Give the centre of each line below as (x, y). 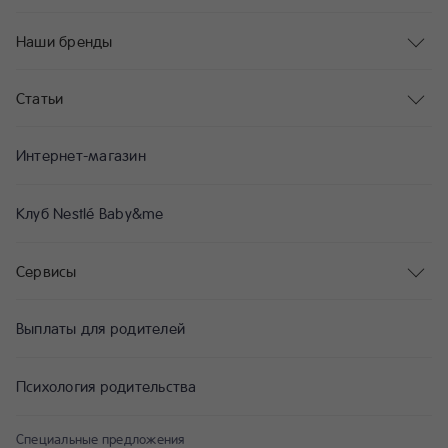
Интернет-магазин (81, 154)
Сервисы (46, 270)
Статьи (40, 97)
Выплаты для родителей (101, 327)
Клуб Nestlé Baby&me (90, 212)
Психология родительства (106, 385)
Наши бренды (64, 40)
